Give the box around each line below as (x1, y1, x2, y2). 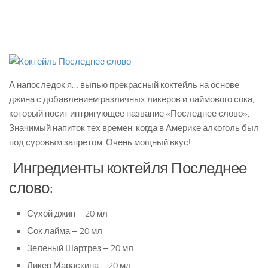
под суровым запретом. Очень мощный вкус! (9, 137, 191, 148)
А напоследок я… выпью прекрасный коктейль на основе (9, 80, 239, 91)
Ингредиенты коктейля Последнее (9, 159, 247, 178)
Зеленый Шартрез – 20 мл (27, 243, 133, 254)
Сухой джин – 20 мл (27, 208, 108, 220)
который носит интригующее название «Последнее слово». (9, 108, 249, 120)
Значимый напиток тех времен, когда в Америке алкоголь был (9, 123, 259, 134)
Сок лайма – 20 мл (27, 226, 102, 237)
